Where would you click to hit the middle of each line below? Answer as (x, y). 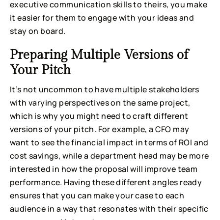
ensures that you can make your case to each (97, 196)
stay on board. (38, 31)
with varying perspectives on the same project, (100, 103)
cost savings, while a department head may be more (110, 156)
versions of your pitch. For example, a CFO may (100, 129)
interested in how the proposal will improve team (104, 169)
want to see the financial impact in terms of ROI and (109, 143)
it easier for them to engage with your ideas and (102, 18)
